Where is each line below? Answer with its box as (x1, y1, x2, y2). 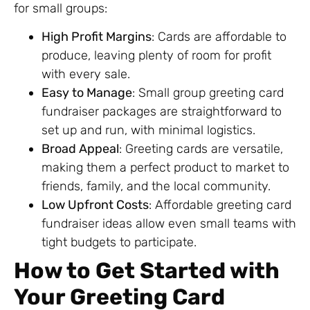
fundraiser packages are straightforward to (42, 104, 282, 120)
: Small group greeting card (132, 85, 284, 101)
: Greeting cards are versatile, (119, 141, 283, 157)
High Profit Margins (42, 29, 152, 45)
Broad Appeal (42, 141, 119, 157)
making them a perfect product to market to (42, 160, 289, 176)
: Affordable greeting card (149, 197, 291, 213)
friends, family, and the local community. (42, 179, 271, 194)
